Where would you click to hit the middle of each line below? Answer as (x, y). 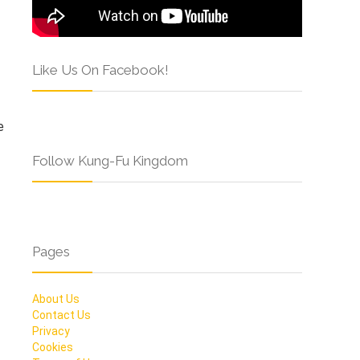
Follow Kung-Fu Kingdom (110, 161)
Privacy (51, 331)
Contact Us (61, 315)
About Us (56, 299)
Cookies (53, 348)
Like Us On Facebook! (100, 70)
